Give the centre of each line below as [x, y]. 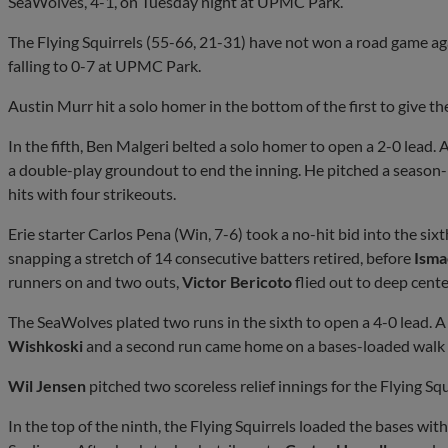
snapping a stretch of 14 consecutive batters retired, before [211, 257]
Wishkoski [45, 345]
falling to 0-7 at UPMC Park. [104, 65]
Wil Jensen [47, 385]
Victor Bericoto [237, 281]
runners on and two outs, [95, 281]
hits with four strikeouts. [92, 193]
